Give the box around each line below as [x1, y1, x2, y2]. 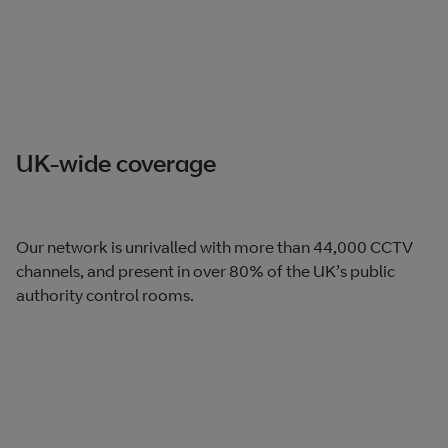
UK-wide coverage [16, 147, 216, 178]
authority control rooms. [16, 284, 194, 305]
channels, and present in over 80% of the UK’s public [16, 260, 395, 281]
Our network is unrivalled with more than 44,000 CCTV [16, 236, 413, 257]
